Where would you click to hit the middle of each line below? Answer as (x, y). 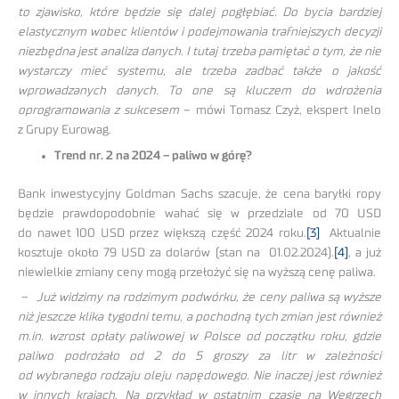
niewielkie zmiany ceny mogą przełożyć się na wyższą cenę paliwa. (198, 272)
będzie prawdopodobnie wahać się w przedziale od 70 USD (199, 213)
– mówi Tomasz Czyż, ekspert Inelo (282, 111)
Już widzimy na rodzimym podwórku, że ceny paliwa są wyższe (208, 298)
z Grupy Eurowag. (65, 130)
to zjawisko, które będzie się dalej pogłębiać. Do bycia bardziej (199, 13)
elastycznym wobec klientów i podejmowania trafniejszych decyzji (199, 33)
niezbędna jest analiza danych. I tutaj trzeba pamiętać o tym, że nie (199, 52)
